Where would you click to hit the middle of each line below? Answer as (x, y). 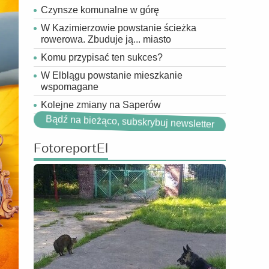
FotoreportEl (71, 149)
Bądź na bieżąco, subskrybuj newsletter (130, 122)
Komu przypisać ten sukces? (102, 57)
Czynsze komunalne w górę (100, 10)
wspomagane (70, 87)
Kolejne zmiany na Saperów (101, 105)
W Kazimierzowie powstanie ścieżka (119, 28)
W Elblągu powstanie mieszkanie (112, 75)
